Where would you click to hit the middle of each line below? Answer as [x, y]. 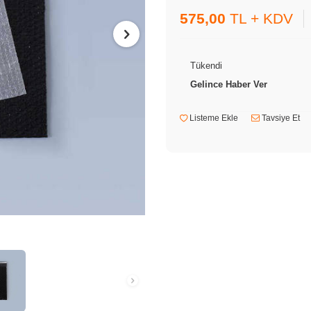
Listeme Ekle [213, 118]
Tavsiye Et [280, 118]
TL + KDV [259, 18]
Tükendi [206, 65]
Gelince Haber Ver [229, 84]
